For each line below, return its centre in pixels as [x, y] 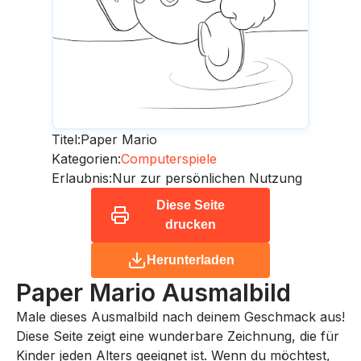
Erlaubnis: [82, 178]
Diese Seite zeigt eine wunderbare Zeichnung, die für [178, 336]
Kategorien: [86, 158]
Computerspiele [169, 158]
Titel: [66, 139]
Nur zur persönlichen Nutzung [207, 178]
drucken [190, 224]
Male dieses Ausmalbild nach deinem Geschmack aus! [180, 316]
